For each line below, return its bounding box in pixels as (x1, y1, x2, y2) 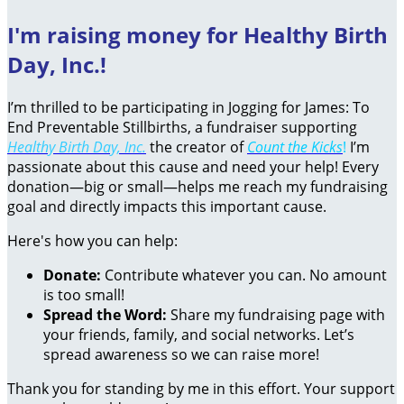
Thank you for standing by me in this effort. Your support (7, 378, 395, 399)
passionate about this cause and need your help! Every (7, 156, 379, 177)
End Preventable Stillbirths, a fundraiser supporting (7, 116, 357, 137)
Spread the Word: (43, 304, 167, 325)
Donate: (43, 264, 101, 285)
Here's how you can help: (7, 230, 178, 251)
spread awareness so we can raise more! (43, 344, 319, 364)
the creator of (150, 136, 247, 157)
